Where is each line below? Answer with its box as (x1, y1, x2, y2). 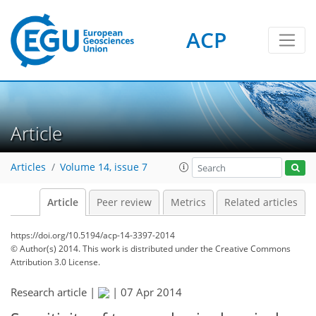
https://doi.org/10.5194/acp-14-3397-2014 (11, 229, 175, 241)
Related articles (224, 196, 298, 209)
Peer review (97, 196, 152, 209)
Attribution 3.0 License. (11, 256, 100, 268)
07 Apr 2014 (121, 285, 182, 299)
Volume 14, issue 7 (60, 161, 147, 174)
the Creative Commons (200, 243, 291, 255)
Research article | (11, 285, 98, 299)
